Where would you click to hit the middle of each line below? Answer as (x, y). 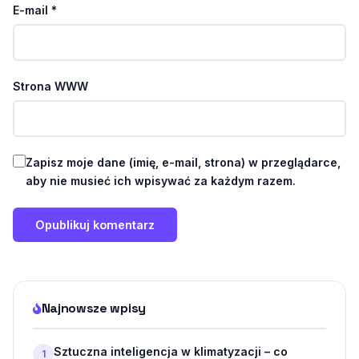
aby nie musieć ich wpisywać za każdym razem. (161, 181)
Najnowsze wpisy (93, 309)
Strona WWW (50, 87)
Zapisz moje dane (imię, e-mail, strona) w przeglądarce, (183, 163)
